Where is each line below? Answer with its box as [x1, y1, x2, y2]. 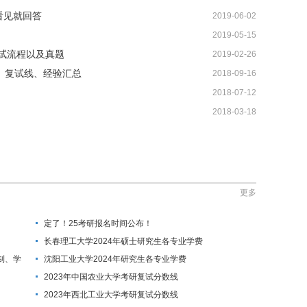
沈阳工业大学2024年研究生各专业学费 [44, 254, 186, 264]
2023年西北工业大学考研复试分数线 [44, 290, 178, 299]
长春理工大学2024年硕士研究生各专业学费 [44, 236, 203, 246]
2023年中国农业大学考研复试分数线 [44, 272, 178, 282]
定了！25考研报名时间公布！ [44, 219, 152, 228]
